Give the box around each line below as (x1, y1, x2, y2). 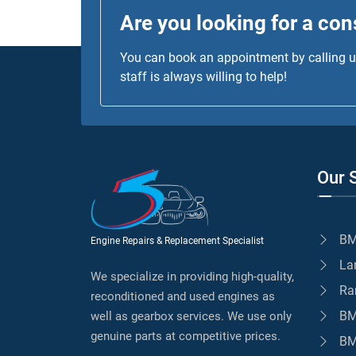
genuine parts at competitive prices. (91, 328, 281, 343)
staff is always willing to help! (120, 68, 287, 84)
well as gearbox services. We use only (91, 308, 292, 323)
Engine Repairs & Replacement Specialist (91, 234, 264, 246)
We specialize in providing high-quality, (91, 269, 294, 284)
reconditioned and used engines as (91, 288, 275, 304)
